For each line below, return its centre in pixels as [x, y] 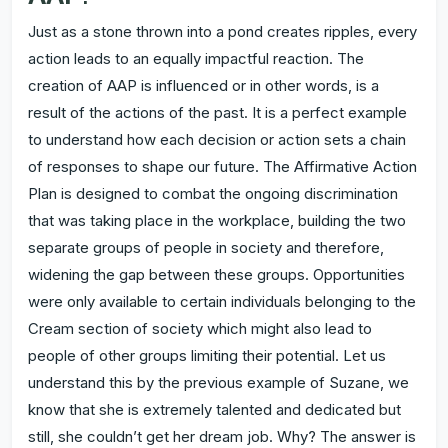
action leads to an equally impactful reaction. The [196, 59]
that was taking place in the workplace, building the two [217, 221]
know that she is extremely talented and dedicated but [214, 410]
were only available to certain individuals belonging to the [222, 302]
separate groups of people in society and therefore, [206, 248]
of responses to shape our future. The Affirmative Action [222, 167]
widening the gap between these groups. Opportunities [216, 275]
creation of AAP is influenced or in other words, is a [203, 86]
